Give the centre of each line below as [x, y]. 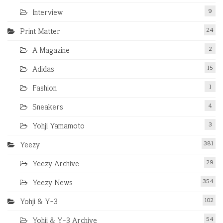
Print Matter [40, 31]
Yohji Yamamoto [58, 126]
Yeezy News [53, 182]
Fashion [45, 88]
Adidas [43, 69]
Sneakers [48, 107]
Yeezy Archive [56, 164]
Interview [48, 12]
